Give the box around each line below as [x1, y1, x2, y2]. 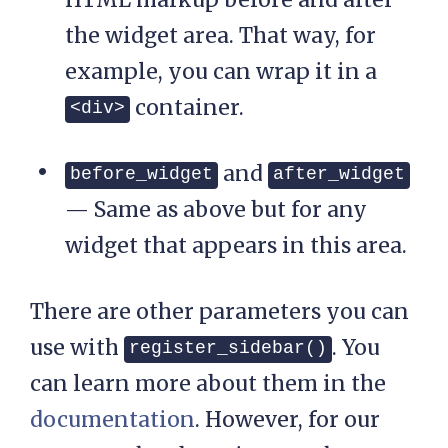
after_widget [273, 164, 405, 185]
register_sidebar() [129, 338, 327, 359]
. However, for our [195, 406, 380, 434]
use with [30, 334, 124, 362]
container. [130, 94, 244, 122]
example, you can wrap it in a [65, 58, 377, 86]
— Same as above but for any [65, 196, 367, 224]
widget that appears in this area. [65, 232, 407, 260]
